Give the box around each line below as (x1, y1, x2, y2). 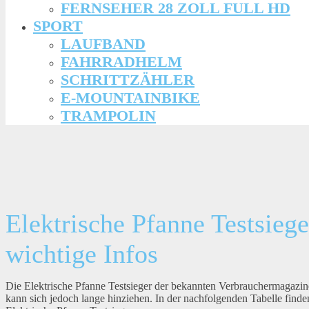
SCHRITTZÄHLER (61, 70, 195, 88)
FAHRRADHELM (61, 52, 182, 70)
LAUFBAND (61, 34, 146, 52)
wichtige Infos (6, 239, 158, 269)
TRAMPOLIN (61, 106, 156, 124)
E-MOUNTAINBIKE (61, 88, 200, 106)
